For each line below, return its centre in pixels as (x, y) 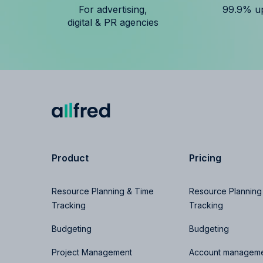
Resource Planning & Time (103, 191)
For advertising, (113, 9)
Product (70, 158)
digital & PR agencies (113, 22)
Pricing (205, 158)
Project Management (92, 252)
